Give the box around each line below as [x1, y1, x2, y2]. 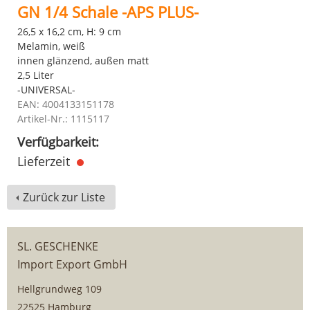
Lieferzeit [17, 153, 73, 170]
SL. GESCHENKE [17, 239, 98, 254]
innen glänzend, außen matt [17, 54, 149, 67]
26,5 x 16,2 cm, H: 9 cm [17, 25, 121, 38]
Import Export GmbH [17, 257, 127, 272]
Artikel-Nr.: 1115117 [17, 112, 109, 125]
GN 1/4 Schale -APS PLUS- [17, 1, 199, 22]
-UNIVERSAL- [17, 83, 75, 96]
